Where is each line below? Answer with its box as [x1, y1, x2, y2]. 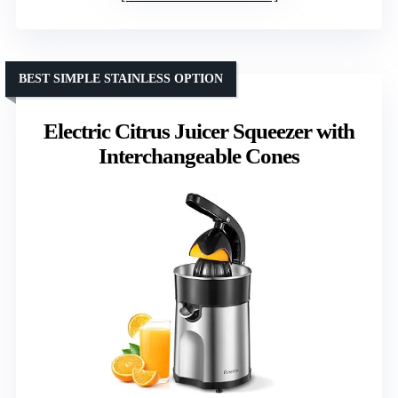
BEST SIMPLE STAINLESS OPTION [19, 72, 223, 86]
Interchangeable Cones [99, 144, 299, 169]
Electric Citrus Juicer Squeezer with [44, 119, 354, 144]
